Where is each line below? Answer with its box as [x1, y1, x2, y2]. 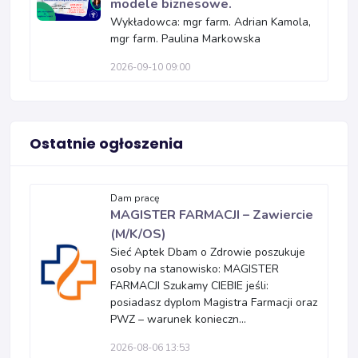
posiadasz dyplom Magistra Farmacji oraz [110, 294, 317, 310]
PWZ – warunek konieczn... [110, 311, 246, 327]
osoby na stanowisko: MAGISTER [110, 261, 279, 276]
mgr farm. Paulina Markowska [110, 30, 261, 46]
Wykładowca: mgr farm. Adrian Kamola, [110, 14, 311, 30]
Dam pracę [110, 191, 160, 205]
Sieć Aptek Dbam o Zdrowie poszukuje [110, 244, 305, 260]
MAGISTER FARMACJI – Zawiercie [110, 205, 313, 224]
